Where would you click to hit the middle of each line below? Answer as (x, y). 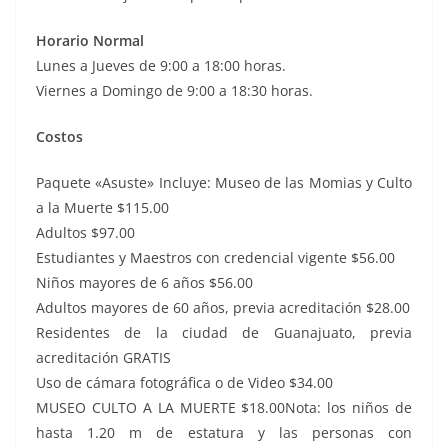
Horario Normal (90, 40)
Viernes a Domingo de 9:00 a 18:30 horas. (174, 90)
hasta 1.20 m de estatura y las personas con (224, 432)
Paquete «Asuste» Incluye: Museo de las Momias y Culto (224, 182)
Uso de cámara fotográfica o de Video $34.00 (184, 382)
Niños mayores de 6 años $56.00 (144, 282)
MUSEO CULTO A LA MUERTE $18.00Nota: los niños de (224, 407)
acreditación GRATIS (103, 357)
